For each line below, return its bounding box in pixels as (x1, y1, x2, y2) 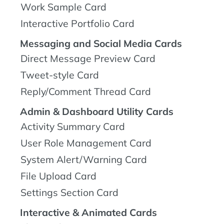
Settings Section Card (20, 186, 118, 198)
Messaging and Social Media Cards (20, 37, 182, 49)
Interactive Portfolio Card (20, 17, 134, 29)
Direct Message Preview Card (20, 52, 155, 64)
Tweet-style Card (20, 68, 99, 81)
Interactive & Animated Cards (20, 206, 157, 218)
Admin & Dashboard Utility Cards (20, 105, 173, 117)
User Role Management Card (20, 136, 151, 149)
